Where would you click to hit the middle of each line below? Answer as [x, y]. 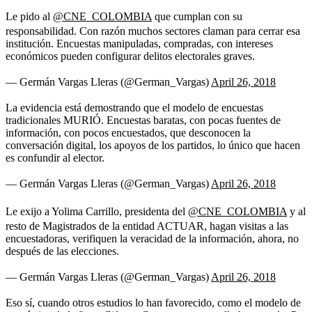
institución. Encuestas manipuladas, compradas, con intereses [139, 43]
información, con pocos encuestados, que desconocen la [128, 132]
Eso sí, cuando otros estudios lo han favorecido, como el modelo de [153, 302]
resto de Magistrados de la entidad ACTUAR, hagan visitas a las [147, 226]
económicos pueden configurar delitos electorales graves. [130, 56]
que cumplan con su [197, 16]
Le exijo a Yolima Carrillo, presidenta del [97, 211]
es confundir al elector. [55, 157]
